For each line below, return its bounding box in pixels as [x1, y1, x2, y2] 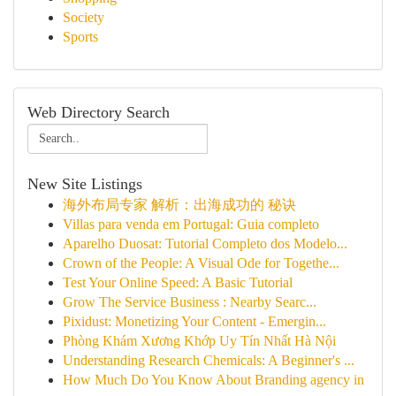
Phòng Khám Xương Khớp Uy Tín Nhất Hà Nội [63, 333, 336, 348]
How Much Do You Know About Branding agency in [63, 372, 364, 387]
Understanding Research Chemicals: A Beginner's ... [63, 353, 354, 368]
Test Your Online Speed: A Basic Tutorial [63, 275, 293, 290]
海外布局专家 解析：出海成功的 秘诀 [63, 197, 296, 212]
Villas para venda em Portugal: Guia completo [63, 217, 319, 232]
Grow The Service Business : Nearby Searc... [63, 294, 316, 309]
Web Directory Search [27, 103, 170, 121]
